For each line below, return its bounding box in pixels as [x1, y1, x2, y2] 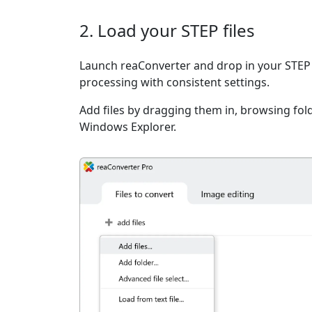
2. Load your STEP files [79, 19, 255, 42]
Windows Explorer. [79, 119, 176, 134]
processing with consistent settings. [79, 75, 270, 90]
